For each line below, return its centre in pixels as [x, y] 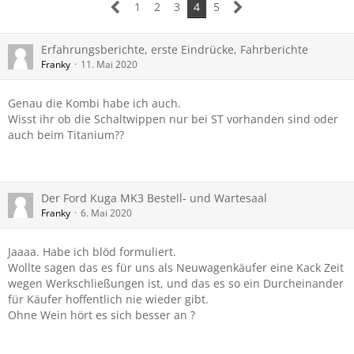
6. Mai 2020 [106, 213]
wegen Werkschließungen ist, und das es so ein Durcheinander [176, 283]
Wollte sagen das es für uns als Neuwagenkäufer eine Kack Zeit [176, 267]
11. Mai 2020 [109, 64]
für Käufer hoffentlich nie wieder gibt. [108, 299]
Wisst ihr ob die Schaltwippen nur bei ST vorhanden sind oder [173, 119]
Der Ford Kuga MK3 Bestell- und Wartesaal [154, 198]
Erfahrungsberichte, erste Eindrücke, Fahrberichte [175, 49]
